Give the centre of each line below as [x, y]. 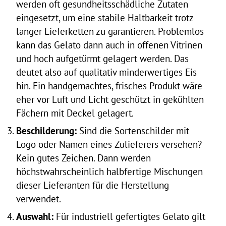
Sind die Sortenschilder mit [133, 131]
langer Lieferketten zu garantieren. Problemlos [110, 32]
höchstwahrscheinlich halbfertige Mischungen [109, 172]
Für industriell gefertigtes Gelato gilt [129, 217]
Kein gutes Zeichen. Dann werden [83, 158]
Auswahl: [35, 217]
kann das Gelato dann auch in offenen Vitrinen [109, 45]
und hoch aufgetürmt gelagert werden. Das [102, 59]
